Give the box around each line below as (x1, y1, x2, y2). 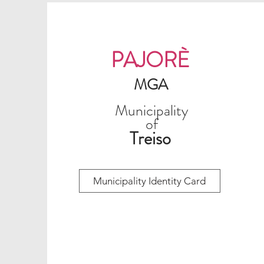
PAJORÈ (111, 45, 190, 75)
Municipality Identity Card (93, 175, 206, 187)
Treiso (129, 126, 171, 151)
